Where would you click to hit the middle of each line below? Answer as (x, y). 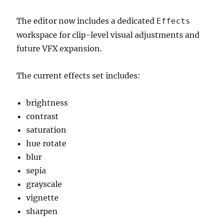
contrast (43, 116)
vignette (43, 198)
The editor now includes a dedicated (87, 21)
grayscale (44, 184)
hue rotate (46, 144)
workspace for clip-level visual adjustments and (108, 35)
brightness (47, 103)
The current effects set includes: (79, 76)
